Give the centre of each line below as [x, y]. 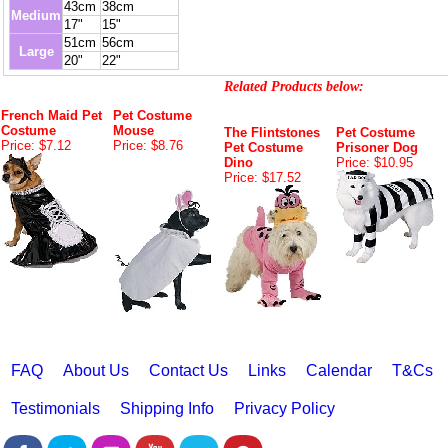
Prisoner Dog [376, 147]
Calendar [339, 370]
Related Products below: [294, 86]
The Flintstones [272, 132]
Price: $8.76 [147, 145]
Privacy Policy [284, 408]
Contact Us [188, 370]
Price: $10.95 [374, 162]
